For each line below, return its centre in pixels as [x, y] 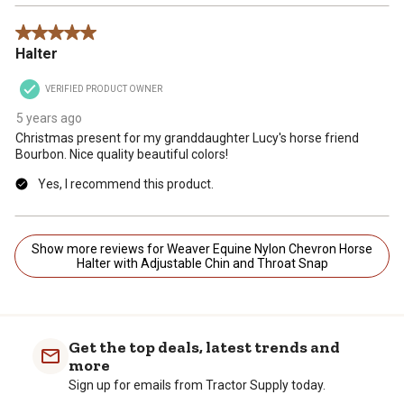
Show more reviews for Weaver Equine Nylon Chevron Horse [143, 249]
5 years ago [49, 119]
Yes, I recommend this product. [126, 184]
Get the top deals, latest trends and [204, 348]
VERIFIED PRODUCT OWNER [104, 89]
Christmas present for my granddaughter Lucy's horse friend [187, 138]
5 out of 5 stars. [60, 34]
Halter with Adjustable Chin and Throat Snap [202, 264]
